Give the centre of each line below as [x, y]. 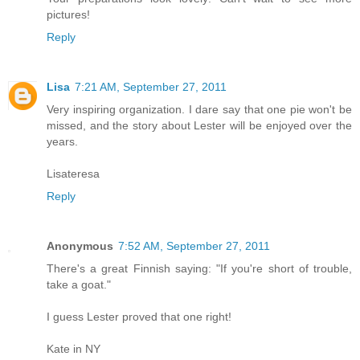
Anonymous [80, 246]
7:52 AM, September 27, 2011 [194, 246]
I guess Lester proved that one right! [139, 317]
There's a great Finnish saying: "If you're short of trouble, [199, 269]
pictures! [68, 15]
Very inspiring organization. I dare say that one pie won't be [199, 110]
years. [62, 142]
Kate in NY [74, 349]
